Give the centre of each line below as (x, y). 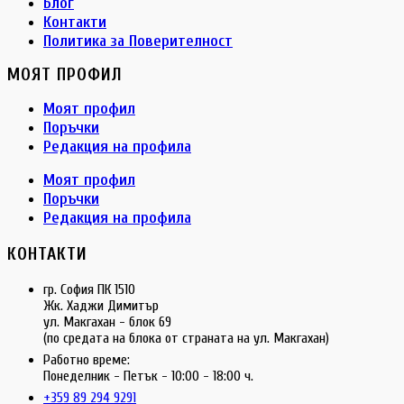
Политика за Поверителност (138, 41)
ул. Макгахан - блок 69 (107, 322)
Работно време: (87, 360)
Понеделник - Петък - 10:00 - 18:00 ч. (148, 376)
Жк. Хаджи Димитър (101, 306)
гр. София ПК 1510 (89, 290)
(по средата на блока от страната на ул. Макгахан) (186, 339)
